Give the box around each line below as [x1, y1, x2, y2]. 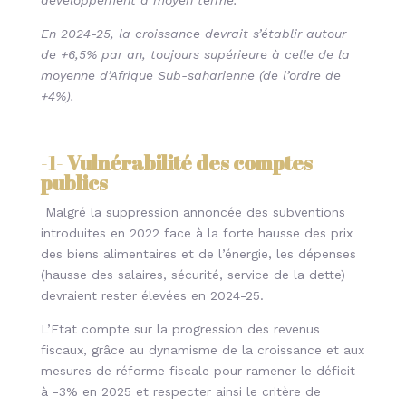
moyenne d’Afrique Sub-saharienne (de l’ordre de [40, 68, 341, 82]
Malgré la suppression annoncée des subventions [40, 205, 345, 219]
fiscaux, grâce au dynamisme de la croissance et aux [40, 343, 364, 357]
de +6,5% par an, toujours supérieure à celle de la [40, 47, 350, 62]
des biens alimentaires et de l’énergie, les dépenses [40, 246, 356, 261]
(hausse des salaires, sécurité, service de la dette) [40, 267, 345, 282]
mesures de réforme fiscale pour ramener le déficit [40, 363, 355, 378]
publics [40, 169, 108, 196]
